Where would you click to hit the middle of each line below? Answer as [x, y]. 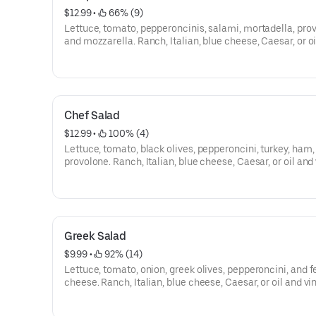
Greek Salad [95, 236]
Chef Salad [92, 115]
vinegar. [82, 54]
